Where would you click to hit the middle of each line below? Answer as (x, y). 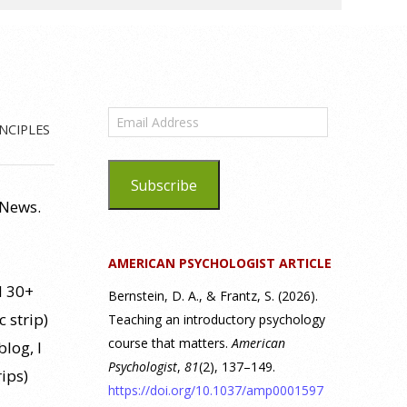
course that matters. (170, 343)
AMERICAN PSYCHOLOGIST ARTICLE (220, 263)
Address (134, 132)
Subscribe (164, 185)
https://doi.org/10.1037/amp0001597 (216, 390)
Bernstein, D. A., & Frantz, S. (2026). (213, 296)
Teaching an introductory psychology (217, 319)
